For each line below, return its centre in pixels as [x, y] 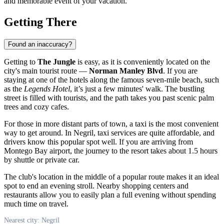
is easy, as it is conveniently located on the [143, 61]
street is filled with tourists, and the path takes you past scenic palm [109, 97]
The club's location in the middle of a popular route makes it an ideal [111, 176]
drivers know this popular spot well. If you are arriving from [98, 141]
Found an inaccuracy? [40, 44]
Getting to [21, 61]
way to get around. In [39, 132]
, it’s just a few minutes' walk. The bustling [137, 88]
